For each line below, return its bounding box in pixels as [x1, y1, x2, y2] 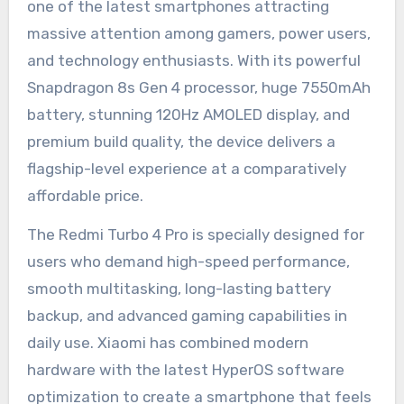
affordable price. [26, 187, 143, 206]
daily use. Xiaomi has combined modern [26, 334, 308, 353]
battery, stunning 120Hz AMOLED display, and [26, 106, 350, 124]
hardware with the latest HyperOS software [26, 361, 344, 380]
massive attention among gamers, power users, [26, 24, 371, 43]
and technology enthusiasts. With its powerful [26, 51, 361, 70]
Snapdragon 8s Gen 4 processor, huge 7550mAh [26, 78, 371, 97]
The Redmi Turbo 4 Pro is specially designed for [26, 225, 364, 244]
